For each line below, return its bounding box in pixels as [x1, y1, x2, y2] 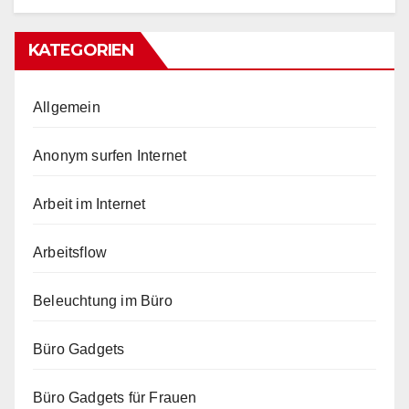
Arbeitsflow [33, 244, 108, 260]
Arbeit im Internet [33, 195, 146, 212]
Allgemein [33, 99, 100, 115]
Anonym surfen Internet [33, 147, 187, 163]
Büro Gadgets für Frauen [33, 389, 197, 405]
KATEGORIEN [28, 39, 133, 60]
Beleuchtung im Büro [33, 292, 173, 309]
